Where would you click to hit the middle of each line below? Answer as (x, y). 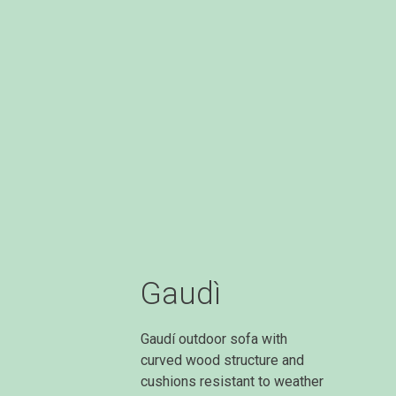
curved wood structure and (222, 361)
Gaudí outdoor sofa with (213, 339)
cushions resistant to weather (232, 382)
